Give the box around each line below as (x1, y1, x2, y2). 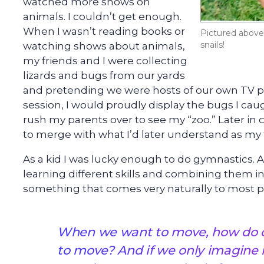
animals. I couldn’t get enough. (23, 11, 181, 23)
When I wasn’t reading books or (23, 25, 185, 38)
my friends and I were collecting (23, 55, 187, 67)
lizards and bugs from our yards (23, 70, 185, 82)
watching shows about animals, (23, 40, 185, 52)
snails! (200, 39, 225, 50)
